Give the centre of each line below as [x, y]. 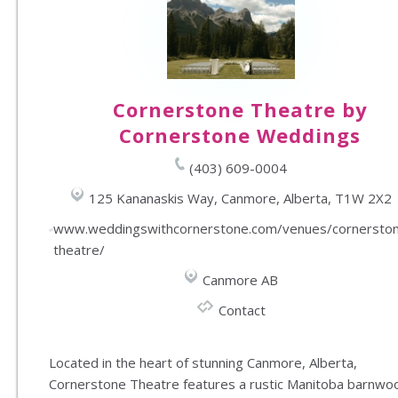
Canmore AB [240, 280]
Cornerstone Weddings [240, 135]
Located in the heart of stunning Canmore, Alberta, [203, 363]
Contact [242, 310]
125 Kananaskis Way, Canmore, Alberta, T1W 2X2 [240, 199]
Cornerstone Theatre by [240, 110]
